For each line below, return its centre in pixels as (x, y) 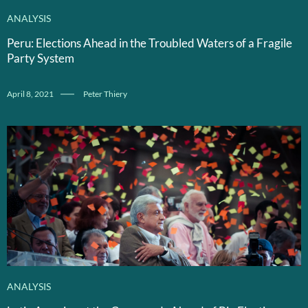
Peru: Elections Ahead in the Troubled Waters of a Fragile (150, 43)
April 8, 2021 (30, 93)
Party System (41, 58)
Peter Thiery (105, 93)
